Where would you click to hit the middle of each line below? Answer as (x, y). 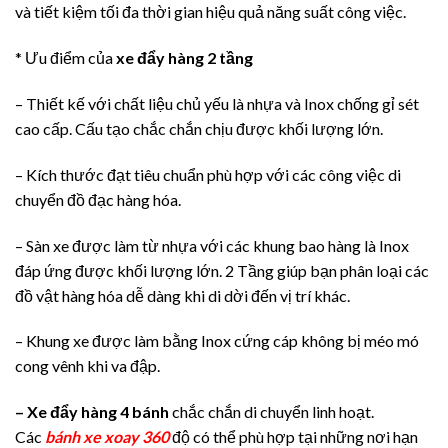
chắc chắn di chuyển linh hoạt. (271, 412)
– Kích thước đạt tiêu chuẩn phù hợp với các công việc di (208, 174)
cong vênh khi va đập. (87, 366)
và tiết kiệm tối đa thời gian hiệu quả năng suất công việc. (210, 12)
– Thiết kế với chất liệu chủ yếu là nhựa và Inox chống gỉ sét (217, 103)
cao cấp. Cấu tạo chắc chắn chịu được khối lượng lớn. (199, 128)
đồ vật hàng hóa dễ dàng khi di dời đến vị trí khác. (182, 295)
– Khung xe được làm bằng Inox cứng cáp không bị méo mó (217, 341)
